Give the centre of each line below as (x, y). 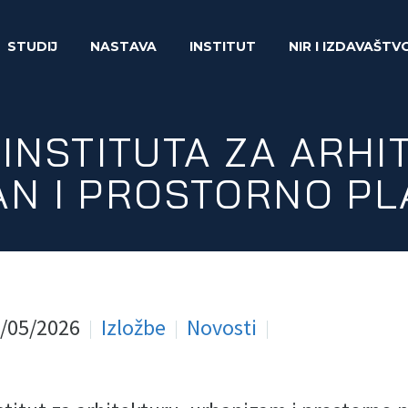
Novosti (222, 327)
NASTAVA (124, 46)
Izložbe (134, 327)
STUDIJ (33, 46)
